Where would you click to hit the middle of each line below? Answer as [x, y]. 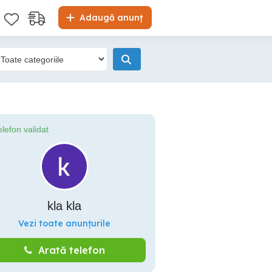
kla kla [64, 206]
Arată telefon [71, 250]
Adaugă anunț [110, 18]
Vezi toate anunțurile [64, 223]
